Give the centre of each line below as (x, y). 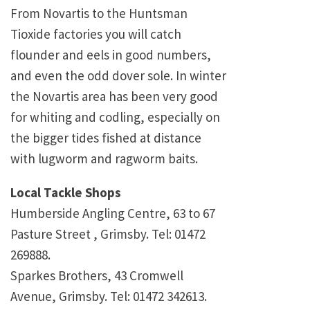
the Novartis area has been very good (114, 97)
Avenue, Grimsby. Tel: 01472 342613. (109, 297)
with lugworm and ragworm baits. (104, 159)
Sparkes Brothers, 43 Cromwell (97, 276)
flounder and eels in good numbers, (111, 55)
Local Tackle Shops (66, 193)
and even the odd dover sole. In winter (118, 76)
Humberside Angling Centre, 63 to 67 (113, 213)
